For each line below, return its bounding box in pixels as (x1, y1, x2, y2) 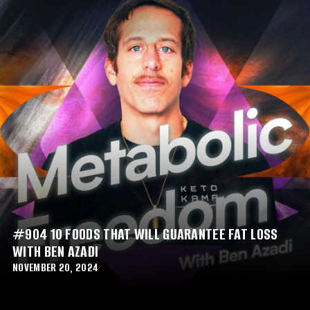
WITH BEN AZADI (12, 240, 99, 262)
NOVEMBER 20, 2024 (12, 259, 99, 275)
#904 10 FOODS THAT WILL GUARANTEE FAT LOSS (12, 223, 278, 245)
